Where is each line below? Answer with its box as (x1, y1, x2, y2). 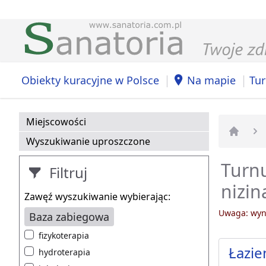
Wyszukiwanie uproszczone (26, 135, 150, 148)
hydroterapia (39, 246, 90, 258)
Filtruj (46, 163, 87, 183)
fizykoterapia (39, 230, 89, 242)
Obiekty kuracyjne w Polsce (21, 72, 159, 87)
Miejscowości (26, 115, 86, 129)
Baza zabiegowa (29, 210, 109, 224)
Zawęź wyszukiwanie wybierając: (24, 190, 170, 204)
